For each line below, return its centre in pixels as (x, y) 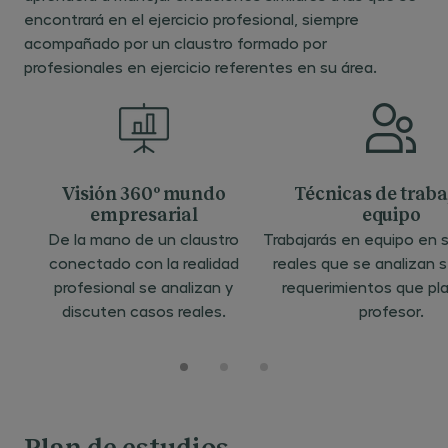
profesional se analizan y (144, 286)
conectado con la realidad (143, 262)
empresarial (143, 216)
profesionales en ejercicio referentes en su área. (200, 66)
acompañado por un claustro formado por (175, 42)
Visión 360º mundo (143, 195)
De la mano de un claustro (143, 238)
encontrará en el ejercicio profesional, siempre (191, 18)
